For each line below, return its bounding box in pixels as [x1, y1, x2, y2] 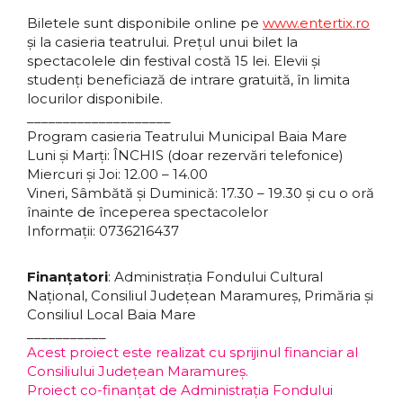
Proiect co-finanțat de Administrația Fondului [27, 381, 333, 399]
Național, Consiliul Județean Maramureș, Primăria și [27, 287, 373, 304]
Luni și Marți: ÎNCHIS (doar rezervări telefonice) [27, 147, 344, 164]
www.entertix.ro [263, 14, 370, 31]
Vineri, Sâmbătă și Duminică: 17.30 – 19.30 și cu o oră [27, 184, 374, 201]
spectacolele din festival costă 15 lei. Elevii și [27, 52, 320, 69]
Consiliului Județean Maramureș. [27, 363, 248, 380]
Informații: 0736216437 [27, 222, 179, 239]
